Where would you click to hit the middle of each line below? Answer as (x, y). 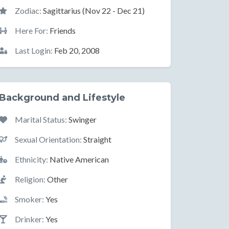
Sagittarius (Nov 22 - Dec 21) (93, 10)
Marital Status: (41, 119)
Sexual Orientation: (48, 139)
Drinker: (29, 219)
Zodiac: (28, 10)
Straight (97, 139)
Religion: (30, 179)
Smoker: (29, 199)
